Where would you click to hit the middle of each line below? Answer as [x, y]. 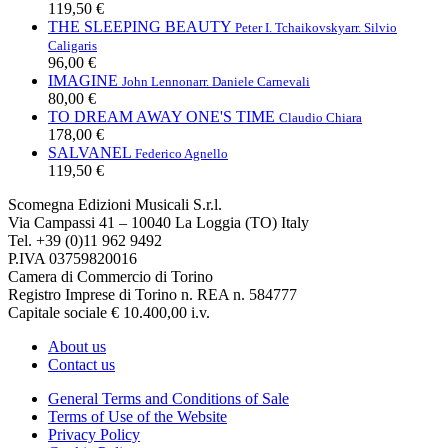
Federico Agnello [181, 153]
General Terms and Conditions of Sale [168, 398]
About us [77, 346]
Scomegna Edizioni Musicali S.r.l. [115, 204]
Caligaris [72, 45]
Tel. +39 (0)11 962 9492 [85, 240]
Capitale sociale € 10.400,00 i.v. [109, 312]
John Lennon [157, 81]
